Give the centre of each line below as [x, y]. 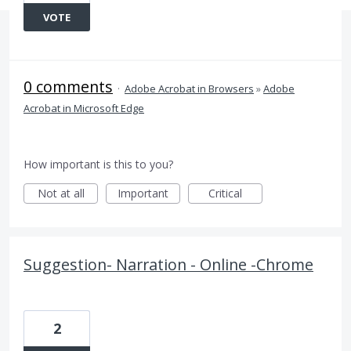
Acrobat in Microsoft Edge [84, 108]
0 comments [68, 87]
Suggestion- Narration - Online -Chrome [168, 264]
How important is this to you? [98, 164]
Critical [225, 193]
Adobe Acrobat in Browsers [189, 89]
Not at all [61, 193]
